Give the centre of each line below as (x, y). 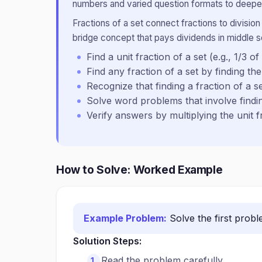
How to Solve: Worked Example (139, 170)
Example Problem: (125, 218)
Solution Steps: (107, 241)
